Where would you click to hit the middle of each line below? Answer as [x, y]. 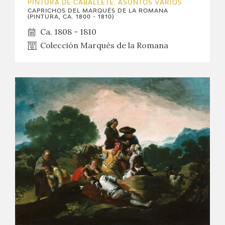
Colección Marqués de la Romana [104, 45]
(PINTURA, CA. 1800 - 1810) [71, 17]
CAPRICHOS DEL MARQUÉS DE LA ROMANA [98, 11]
